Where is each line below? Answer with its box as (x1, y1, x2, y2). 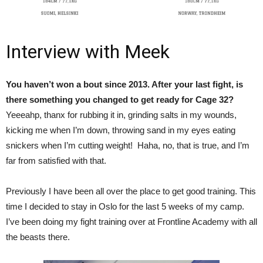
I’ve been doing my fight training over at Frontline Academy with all (6, 216, 257, 227)
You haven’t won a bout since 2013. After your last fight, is (6, 79, 243, 89)
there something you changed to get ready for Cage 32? (6, 94, 234, 104)
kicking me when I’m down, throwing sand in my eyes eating (6, 124, 235, 135)
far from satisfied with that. (6, 155, 106, 166)
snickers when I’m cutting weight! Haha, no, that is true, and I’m (6, 140, 249, 150)
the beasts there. (6, 231, 70, 242)
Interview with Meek (6, 40, 170, 63)
